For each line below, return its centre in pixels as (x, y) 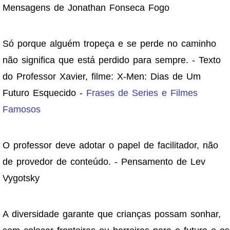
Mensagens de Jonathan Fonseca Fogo (86, 8)
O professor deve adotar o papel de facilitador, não (110, 146)
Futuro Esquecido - (44, 93)
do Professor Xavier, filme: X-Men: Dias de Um (102, 77)
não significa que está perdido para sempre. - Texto (112, 60)
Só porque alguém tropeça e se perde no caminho (109, 44)
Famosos (22, 110)
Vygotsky (21, 178)
